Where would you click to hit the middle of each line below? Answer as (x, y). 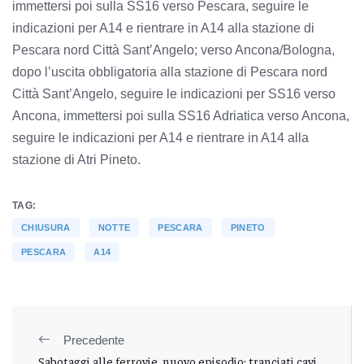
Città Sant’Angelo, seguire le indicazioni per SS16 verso (174, 93)
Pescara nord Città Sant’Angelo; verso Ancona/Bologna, (173, 50)
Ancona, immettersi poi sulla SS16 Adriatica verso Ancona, (181, 115)
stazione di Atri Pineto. (76, 159)
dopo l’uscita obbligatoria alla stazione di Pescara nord (170, 71)
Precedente (94, 340)
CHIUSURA (46, 227)
